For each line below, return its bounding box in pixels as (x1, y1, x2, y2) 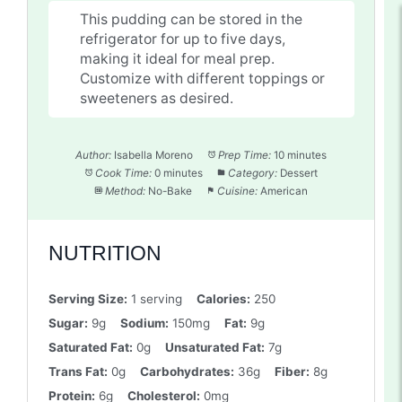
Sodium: (119, 316, 169, 331)
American (259, 184, 308, 197)
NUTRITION (48, 241, 162, 265)
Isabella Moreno (114, 148, 194, 162)
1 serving (130, 292, 182, 307)
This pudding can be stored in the (79, 10, 302, 28)
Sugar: (48, 316, 88, 331)
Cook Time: (95, 166, 152, 179)
